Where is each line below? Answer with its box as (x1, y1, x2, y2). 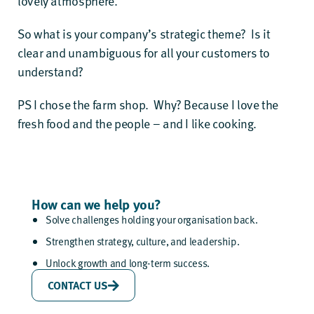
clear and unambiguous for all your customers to (18, 43, 271, 61)
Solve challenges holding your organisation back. (46, 212, 258, 226)
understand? (18, 62, 84, 80)
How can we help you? (32, 193, 161, 214)
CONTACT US (48, 277, 108, 293)
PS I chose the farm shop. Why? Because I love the (18, 95, 279, 113)
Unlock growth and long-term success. (46, 255, 210, 270)
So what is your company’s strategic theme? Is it (18, 25, 271, 42)
